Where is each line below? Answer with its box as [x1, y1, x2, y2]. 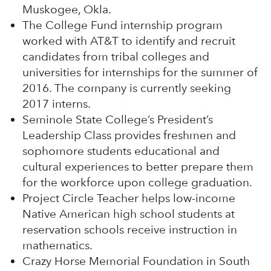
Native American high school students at [22, 206, 235, 221]
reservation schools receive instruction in [22, 222, 237, 237]
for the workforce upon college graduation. [22, 175, 252, 189]
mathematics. [22, 238, 93, 252]
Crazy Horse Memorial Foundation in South [22, 253, 250, 268]
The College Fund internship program [22, 18, 223, 32]
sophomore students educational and [22, 143, 220, 158]
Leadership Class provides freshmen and [22, 128, 236, 142]
